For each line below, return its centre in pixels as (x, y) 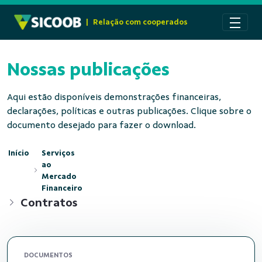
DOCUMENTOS (48, 255)
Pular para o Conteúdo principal (72, 11)
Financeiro (62, 188)
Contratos (49, 202)
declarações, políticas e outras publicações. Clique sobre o (129, 111)
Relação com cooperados (141, 22)
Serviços (58, 153)
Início (19, 153)
